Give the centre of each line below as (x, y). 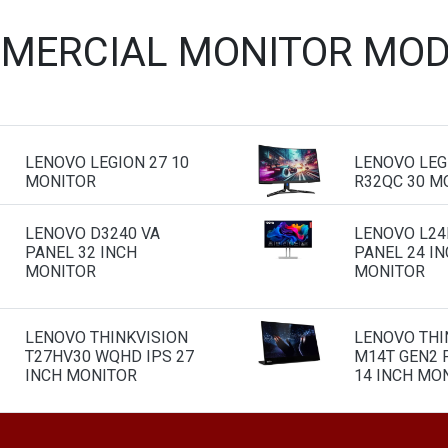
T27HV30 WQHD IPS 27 (109, 356)
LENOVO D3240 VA (92, 233)
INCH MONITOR (81, 375)
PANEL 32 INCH (81, 252)
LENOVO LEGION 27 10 (107, 162)
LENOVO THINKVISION (106, 337)
